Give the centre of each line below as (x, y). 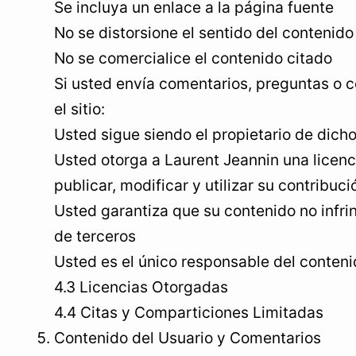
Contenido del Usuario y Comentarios (188, 338)
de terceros (95, 236)
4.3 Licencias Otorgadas (141, 287)
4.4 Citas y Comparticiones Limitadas (189, 312)
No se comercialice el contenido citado (193, 58)
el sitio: (79, 109)
